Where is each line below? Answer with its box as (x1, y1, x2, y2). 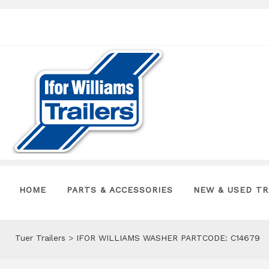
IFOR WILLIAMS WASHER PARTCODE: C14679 (76, 233, 260, 243)
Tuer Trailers (15, 233, 65, 243)
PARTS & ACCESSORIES (67, 185, 173, 195)
